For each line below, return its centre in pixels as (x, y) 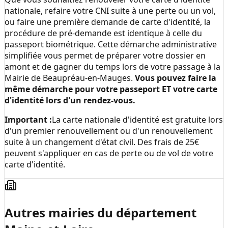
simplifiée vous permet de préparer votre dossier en (105, 56)
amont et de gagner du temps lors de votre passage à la (112, 67)
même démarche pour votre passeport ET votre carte (111, 89)
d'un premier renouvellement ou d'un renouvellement (109, 131)
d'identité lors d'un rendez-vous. (70, 101)
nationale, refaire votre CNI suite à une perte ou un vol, (110, 11)
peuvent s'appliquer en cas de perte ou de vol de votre (109, 153)
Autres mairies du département (101, 212)
